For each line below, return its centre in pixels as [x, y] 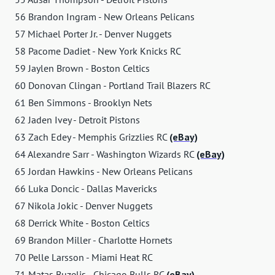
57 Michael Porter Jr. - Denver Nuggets [93, 34]
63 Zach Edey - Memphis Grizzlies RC [92, 137]
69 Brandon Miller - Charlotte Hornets [94, 240]
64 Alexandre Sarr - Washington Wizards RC [106, 154]
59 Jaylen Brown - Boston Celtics [82, 68]
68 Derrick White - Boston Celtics [82, 223]
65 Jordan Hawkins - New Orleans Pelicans [104, 172]
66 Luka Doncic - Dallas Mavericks [86, 189]
